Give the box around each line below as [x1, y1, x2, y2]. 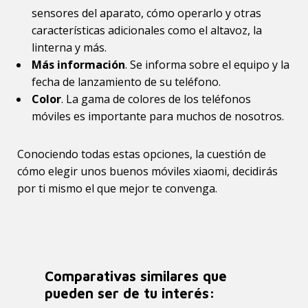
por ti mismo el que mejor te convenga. [17, 181, 217, 196]
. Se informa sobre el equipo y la [125, 57, 289, 72]
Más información [32, 57, 125, 72]
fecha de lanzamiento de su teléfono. [32, 74, 221, 89]
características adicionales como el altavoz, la [32, 23, 262, 38]
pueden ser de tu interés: [45, 285, 215, 301]
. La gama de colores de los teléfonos [61, 91, 251, 107]
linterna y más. [32, 40, 107, 55]
